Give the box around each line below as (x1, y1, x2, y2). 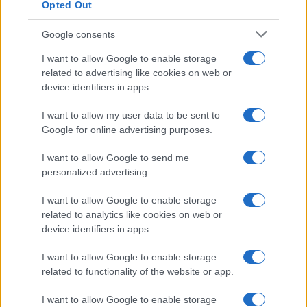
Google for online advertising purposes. (42, 124, 212, 135)
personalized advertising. (42, 167, 150, 177)
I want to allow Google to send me (42, 152, 189, 163)
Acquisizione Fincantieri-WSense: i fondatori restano (11, 43, 289, 57)
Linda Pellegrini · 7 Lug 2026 (11, 74, 116, 84)
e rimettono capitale (11, 56, 117, 70)
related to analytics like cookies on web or (42, 209, 222, 220)
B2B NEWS (23, 105, 66, 114)
